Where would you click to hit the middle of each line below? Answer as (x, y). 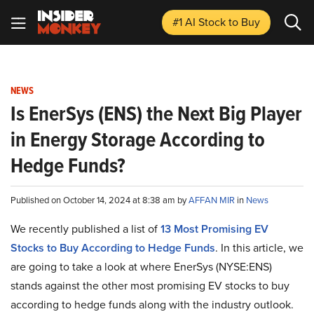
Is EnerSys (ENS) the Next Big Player (156, 114)
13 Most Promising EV (214, 229)
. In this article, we (259, 247)
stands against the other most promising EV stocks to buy (150, 285)
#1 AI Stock (200, 22)
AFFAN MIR (213, 200)
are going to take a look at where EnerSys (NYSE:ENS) (141, 266)
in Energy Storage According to (138, 139)
